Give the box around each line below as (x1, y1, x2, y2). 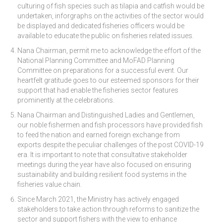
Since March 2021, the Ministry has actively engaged (17, 195, 179, 203)
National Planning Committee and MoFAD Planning (17, 56, 174, 64)
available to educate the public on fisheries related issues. (17, 31, 194, 40)
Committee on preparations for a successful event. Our (17, 66, 188, 74)
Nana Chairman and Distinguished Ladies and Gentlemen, (17, 111, 195, 119)
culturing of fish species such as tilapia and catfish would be (17, 1, 204, 10)
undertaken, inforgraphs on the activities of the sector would (17, 11, 204, 20)
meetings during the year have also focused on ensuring (17, 160, 191, 168)
